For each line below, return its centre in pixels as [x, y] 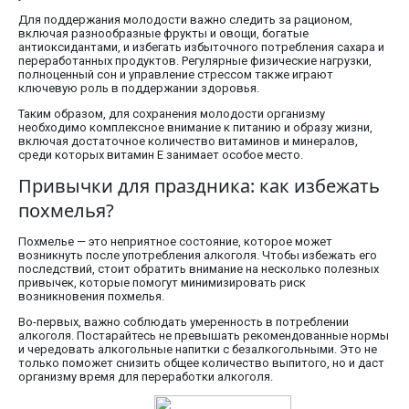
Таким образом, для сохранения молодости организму [172, 114]
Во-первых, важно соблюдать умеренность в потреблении [184, 322]
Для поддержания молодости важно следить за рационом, [185, 20]
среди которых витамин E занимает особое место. [161, 155]
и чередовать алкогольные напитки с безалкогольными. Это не [198, 350]
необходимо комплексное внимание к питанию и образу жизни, [195, 128]
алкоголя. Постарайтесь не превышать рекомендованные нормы [204, 336]
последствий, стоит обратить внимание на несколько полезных [199, 269]
